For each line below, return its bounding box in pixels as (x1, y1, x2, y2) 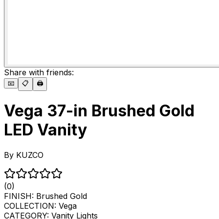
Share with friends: (4, 67, 74, 77)
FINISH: (4, 191, 36, 201)
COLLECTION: (4, 200, 59, 211)
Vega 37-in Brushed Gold (4, 101, 195, 121)
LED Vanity (4, 120, 87, 140)
